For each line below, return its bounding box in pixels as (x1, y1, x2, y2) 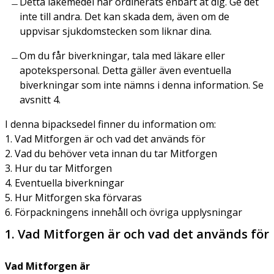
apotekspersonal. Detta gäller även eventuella (20, 63, 231, 77)
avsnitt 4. (20, 92, 61, 106)
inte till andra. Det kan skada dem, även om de (20, 9, 229, 23)
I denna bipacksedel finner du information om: (5, 117, 216, 131)
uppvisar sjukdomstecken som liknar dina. (20, 24, 212, 38)
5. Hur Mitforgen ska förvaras (5, 190, 142, 204)
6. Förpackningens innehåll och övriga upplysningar (5, 205, 242, 219)
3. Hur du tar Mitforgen (5, 161, 112, 175)
